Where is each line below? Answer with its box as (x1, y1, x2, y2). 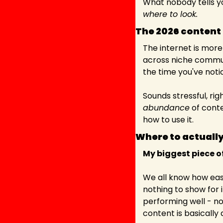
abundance (143, 102, 190, 113)
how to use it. (143, 113, 194, 125)
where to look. (143, 8, 198, 20)
